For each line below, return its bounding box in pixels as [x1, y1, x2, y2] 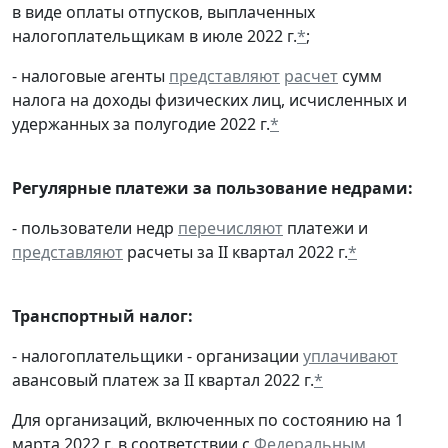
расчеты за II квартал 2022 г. [123, 240, 348, 263]
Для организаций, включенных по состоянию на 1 [12, 408, 404, 431]
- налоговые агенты [12, 64, 169, 87]
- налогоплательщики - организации [12, 344, 303, 367]
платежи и [283, 216, 368, 239]
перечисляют [178, 216, 283, 239]
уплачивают [303, 344, 398, 367]
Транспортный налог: [12, 304, 193, 327]
